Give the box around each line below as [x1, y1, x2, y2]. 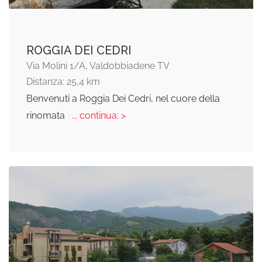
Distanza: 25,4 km [26, 76, 100, 87]
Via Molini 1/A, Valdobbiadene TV [26, 60, 170, 71]
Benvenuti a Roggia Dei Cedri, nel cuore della [26, 93, 220, 104]
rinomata [26, 110, 67, 121]
